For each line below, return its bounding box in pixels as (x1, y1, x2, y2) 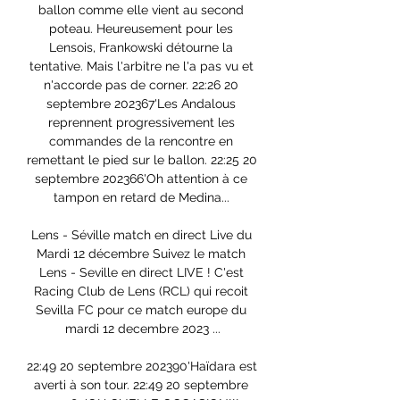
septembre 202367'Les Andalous (46, 96, 236, 112)
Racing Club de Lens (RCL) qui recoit (34, 284, 248, 299)
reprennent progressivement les (47, 115, 235, 130)
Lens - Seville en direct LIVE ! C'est (38, 265, 244, 280)
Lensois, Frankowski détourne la (49, 40, 233, 55)
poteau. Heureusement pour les (49, 21, 233, 37)
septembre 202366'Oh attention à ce (35, 171, 247, 187)
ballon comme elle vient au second (38, 3, 244, 18)
